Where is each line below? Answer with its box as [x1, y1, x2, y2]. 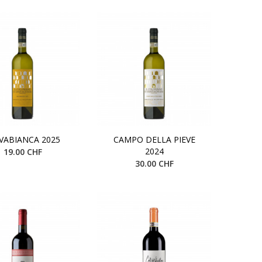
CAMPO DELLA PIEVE [113, 133, 195, 145]
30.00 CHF [135, 157, 174, 169]
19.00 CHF [3, 146, 42, 157]
